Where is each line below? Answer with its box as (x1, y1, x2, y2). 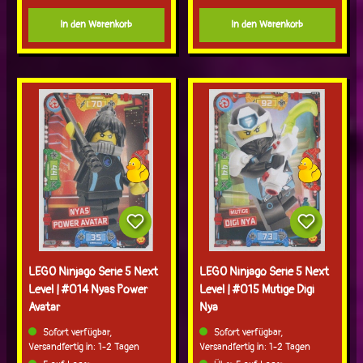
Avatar (28, 301, 62, 315)
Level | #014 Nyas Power (28, 283, 147, 297)
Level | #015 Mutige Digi (199, 283, 314, 297)
